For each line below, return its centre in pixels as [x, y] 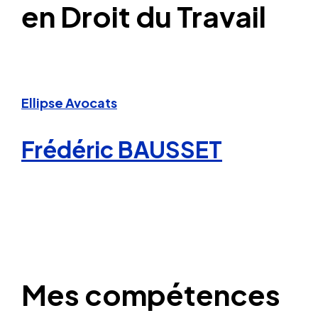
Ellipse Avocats [69, 103]
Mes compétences [151, 294]
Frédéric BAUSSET [122, 149]
